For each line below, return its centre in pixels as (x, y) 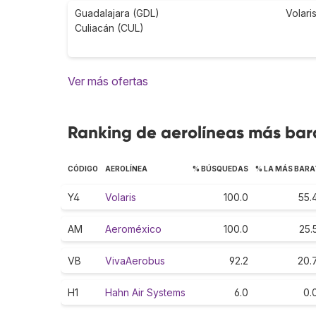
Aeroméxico (133, 229)
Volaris (121, 197)
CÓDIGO (83, 169)
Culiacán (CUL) (109, 28)
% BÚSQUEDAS (220, 169)
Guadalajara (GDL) (117, 13)
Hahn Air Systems (145, 293)
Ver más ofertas (108, 81)
